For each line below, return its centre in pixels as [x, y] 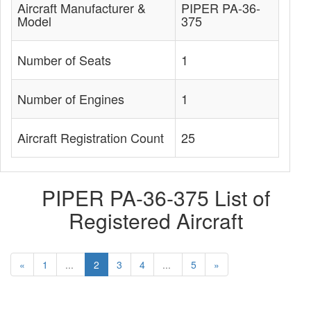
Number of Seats [64, 60]
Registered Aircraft [155, 220]
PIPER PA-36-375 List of [155, 197]
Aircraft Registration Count [91, 137]
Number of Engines [71, 99]
